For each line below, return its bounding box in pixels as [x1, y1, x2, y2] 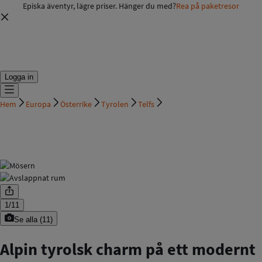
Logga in [5, 73, 33, 82]
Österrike [60, 99, 92, 110]
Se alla [14, 215, 37, 225]
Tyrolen [101, 99, 129, 110]
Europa [26, 99, 51, 110]
